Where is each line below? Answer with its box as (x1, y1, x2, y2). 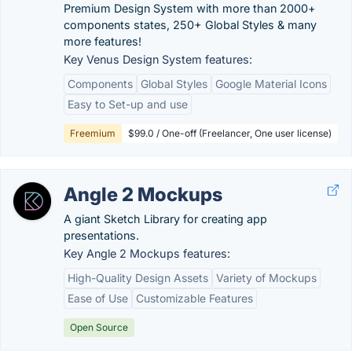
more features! (64, 35, 141, 48)
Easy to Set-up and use (68, 97, 188, 111)
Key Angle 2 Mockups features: (64, 247, 230, 260)
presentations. (64, 229, 139, 242)
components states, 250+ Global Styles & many (64, 18, 317, 31)
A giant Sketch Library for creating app (64, 212, 267, 225)
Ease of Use (68, 291, 128, 305)
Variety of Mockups (216, 271, 317, 284)
